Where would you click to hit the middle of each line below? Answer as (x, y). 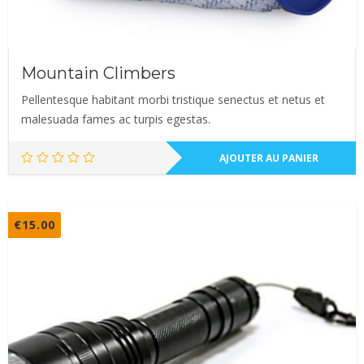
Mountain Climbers (98, 73)
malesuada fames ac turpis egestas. (116, 119)
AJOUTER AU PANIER (269, 158)
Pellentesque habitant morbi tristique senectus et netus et (173, 99)
